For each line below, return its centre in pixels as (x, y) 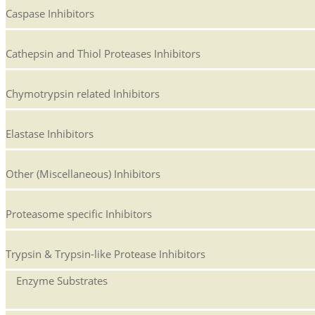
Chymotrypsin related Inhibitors (83, 94)
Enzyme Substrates (62, 281)
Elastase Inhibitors (50, 134)
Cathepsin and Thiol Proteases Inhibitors (103, 54)
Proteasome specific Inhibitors (79, 214)
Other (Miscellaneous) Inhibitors (83, 174)
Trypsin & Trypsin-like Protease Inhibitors (105, 254)
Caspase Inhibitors (50, 14)
